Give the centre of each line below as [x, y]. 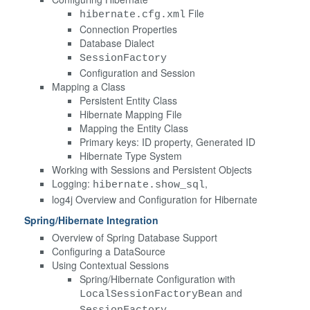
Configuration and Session [137, 72]
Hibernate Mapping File [131, 114]
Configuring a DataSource [109, 251]
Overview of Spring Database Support [135, 237]
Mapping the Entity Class [134, 128]
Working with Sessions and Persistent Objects [152, 169]
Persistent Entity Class [128, 100]
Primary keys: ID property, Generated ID [167, 142]
